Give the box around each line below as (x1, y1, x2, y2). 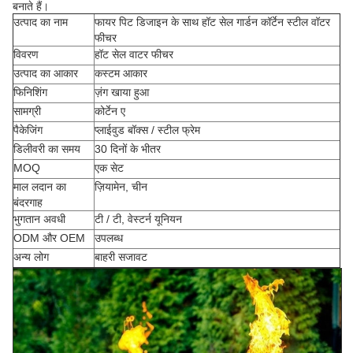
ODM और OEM (13, 232, 85, 244)
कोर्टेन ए (95, 105, 125, 117)
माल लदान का (13, 180, 66, 193)
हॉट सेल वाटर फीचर (95, 48, 173, 61)
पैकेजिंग (13, 124, 43, 136)
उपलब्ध (95, 232, 123, 244)
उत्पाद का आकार (13, 67, 78, 80)
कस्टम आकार (95, 67, 147, 80)
